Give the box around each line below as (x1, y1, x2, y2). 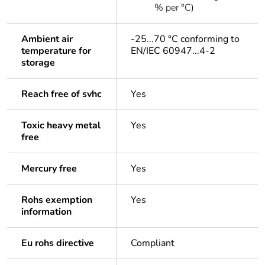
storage (21, 56, 55, 70)
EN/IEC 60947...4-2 (131, 44, 215, 58)
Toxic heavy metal (21, 119, 101, 132)
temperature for (21, 44, 91, 58)
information (21, 205, 72, 219)
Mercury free (21, 162, 77, 176)
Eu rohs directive (21, 237, 94, 250)
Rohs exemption (21, 193, 92, 207)
